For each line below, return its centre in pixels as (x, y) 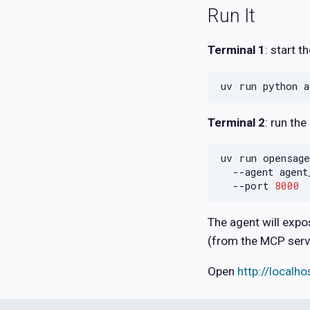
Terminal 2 (237, 122)
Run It (231, 16)
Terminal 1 (237, 50)
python (280, 86)
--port (250, 186)
